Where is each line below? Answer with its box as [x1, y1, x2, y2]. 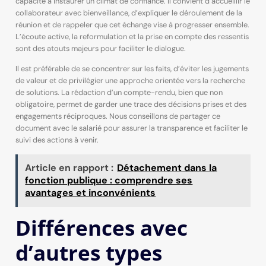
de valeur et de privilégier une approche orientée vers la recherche [15, 75, 245, 85]
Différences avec [15, 213, 188, 242]
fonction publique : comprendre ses [25, 174, 193, 187]
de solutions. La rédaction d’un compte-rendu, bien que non [15, 87, 223, 97]
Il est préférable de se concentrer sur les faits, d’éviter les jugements [15, 63, 249, 74]
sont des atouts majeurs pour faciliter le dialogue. [15, 43, 186, 53]
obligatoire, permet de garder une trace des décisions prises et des [15, 99, 246, 109]
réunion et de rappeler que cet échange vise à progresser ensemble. [15, 19, 249, 30]
